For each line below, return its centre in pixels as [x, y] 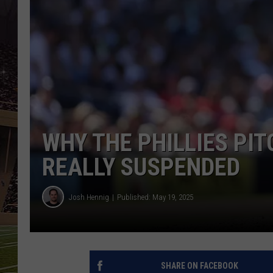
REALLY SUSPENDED [141, 168]
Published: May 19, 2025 [155, 197]
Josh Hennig [89, 197]
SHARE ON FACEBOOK [199, 266]
